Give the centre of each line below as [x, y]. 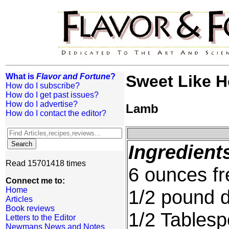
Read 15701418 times [46, 163]
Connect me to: [35, 181]
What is [21, 76]
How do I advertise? [42, 104]
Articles [19, 199]
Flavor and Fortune [73, 76]
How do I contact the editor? [56, 113]
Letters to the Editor [41, 217]
